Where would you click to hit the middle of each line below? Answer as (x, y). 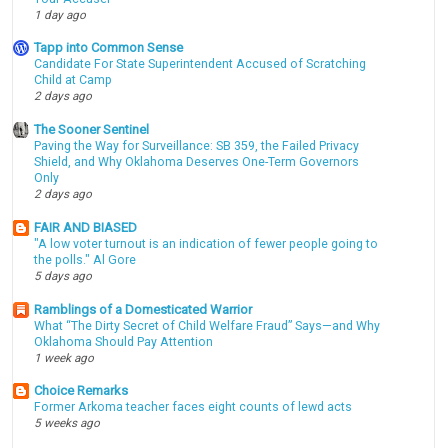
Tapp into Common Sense (109, 48)
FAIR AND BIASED (86, 227)
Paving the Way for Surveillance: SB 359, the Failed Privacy (197, 146)
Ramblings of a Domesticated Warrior (143, 309)
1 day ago (60, 14)
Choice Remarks (81, 391)
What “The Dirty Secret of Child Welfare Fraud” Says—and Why (207, 325)
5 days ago (63, 275)
